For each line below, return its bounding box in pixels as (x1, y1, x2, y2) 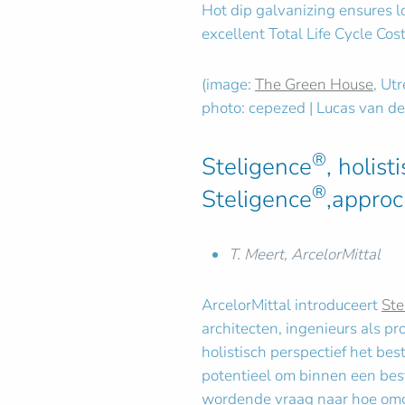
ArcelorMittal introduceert (202, 295, 381, 316)
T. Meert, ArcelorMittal (229, 244, 381, 265)
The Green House (255, 74, 373, 95)
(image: (202, 74, 255, 95)
